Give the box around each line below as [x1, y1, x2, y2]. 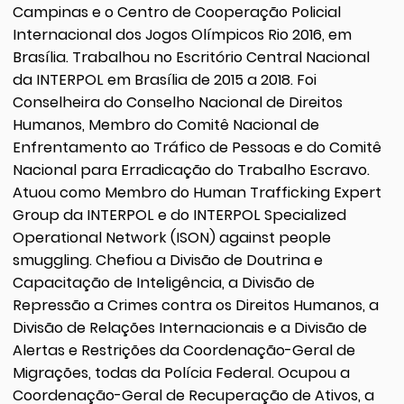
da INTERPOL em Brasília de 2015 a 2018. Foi [12, 69, 317, 90]
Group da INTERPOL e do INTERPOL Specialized [12, 204, 346, 225]
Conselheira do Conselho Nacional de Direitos [12, 91, 343, 113]
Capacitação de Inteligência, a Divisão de [12, 271, 315, 293]
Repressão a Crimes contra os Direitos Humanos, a [12, 294, 379, 316]
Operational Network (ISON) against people [12, 226, 331, 248]
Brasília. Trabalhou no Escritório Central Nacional [12, 46, 370, 68]
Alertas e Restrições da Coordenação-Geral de [12, 339, 355, 361]
